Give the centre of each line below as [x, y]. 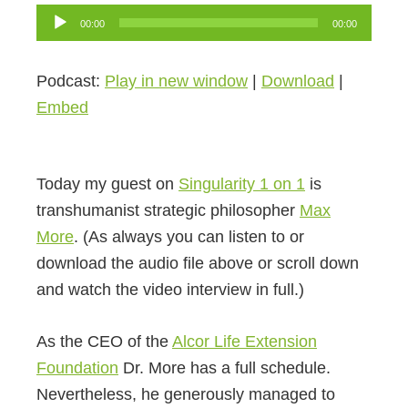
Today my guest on [107, 184]
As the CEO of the [104, 342]
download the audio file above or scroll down [198, 264]
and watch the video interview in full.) [170, 290]
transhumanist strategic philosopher [168, 211]
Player [59, 43]
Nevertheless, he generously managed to [186, 395]
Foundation [77, 368]
